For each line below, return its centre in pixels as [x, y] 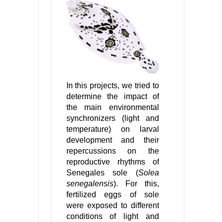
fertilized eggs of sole [113, 195]
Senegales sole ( [102, 173]
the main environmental [113, 108]
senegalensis [90, 184]
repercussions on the [113, 151]
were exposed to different [113, 206]
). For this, [136, 184]
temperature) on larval [113, 129]
